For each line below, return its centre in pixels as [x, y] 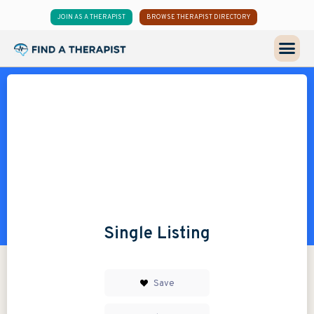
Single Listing [157, 234]
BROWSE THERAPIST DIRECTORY [199, 17]
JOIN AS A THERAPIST [92, 17]
